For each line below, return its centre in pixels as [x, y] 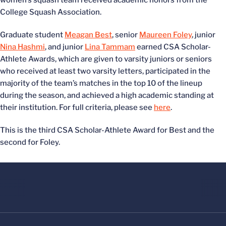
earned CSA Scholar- [173, 47]
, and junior [65, 47]
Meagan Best [88, 35]
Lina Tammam [110, 47]
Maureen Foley [165, 35]
